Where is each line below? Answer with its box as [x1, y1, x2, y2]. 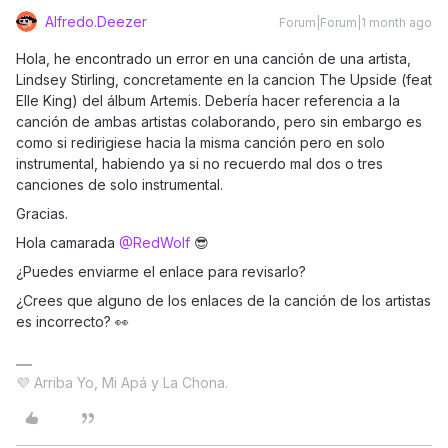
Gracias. [16, 205, 68, 223]
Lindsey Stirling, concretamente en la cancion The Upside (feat [16, 71, 432, 89]
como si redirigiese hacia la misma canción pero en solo [16, 134, 385, 152]
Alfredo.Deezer [45, 13, 147, 31]
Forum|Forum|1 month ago [279, 15, 432, 31]
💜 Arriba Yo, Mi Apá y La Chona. [16, 374, 228, 392]
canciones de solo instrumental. [16, 176, 223, 194]
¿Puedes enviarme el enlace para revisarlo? [16, 263, 306, 281]
